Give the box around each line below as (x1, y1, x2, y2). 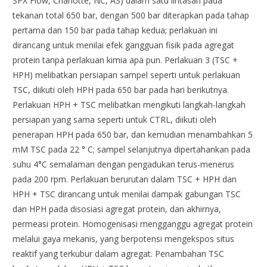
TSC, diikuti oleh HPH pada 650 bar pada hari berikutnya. (13, 84, 229, 96)
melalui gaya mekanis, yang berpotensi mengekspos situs (13, 233, 235, 245)
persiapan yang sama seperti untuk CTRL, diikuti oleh (13, 114, 217, 126)
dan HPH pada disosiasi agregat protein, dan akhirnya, (13, 203, 222, 215)
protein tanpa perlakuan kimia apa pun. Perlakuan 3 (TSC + (13, 54, 238, 66)
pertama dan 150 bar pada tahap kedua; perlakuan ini (13, 24, 218, 36)
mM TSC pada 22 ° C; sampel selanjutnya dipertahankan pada (13, 144, 251, 156)
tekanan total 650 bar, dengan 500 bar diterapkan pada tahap (13, 10, 250, 21)
